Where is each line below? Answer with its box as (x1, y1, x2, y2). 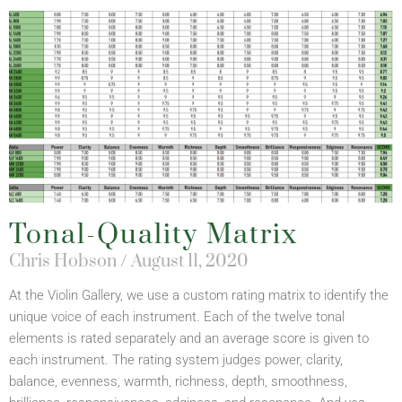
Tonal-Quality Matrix (9, 217, 298, 252)
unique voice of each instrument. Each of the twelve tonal (9, 308, 345, 325)
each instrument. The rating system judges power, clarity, (9, 351, 343, 368)
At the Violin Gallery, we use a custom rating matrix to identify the (9, 286, 389, 303)
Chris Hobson (9, 249, 120, 273)
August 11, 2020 (127, 249, 249, 273)
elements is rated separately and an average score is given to (9, 329, 369, 346)
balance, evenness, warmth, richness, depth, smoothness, (9, 372, 347, 389)
